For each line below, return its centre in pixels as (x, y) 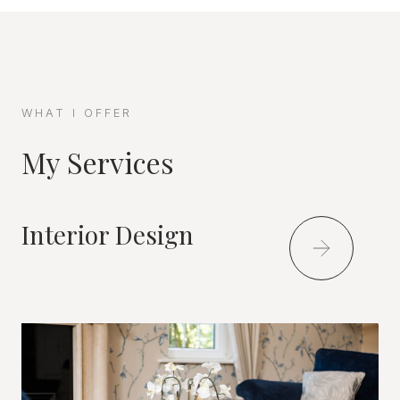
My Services (98, 162)
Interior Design (108, 234)
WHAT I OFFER (77, 112)
